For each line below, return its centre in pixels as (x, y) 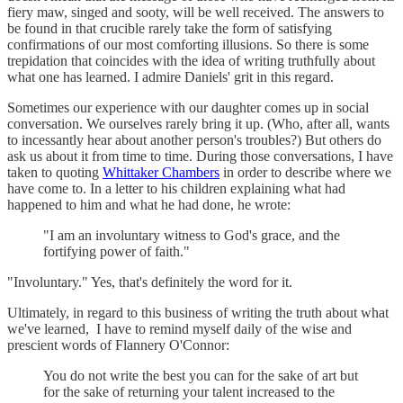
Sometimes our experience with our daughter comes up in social (188, 107)
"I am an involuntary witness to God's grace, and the (192, 235)
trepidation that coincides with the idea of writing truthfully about (191, 60)
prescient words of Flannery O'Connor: (118, 345)
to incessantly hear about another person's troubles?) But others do (194, 139)
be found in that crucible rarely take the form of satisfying (170, 28)
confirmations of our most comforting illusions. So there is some (188, 44)
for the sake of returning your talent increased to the (189, 391)
